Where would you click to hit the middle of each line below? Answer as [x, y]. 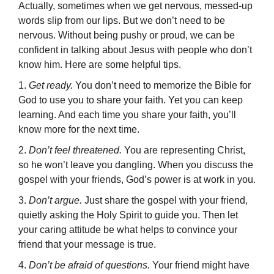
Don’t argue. [55, 201]
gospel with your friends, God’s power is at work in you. [137, 180]
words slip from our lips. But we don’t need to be [122, 21]
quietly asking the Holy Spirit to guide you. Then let [128, 215]
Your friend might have [200, 265]
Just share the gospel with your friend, [165, 201]
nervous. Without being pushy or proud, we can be [127, 35]
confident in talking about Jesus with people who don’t [135, 50]
